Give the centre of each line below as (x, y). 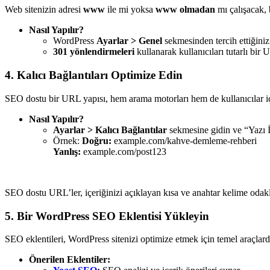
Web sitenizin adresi (44, 10)
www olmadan (185, 10)
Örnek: (67, 140)
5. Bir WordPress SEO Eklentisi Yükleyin (107, 216)
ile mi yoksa (130, 10)
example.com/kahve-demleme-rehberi (184, 140)
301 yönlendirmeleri (94, 52)
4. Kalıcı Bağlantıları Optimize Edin (94, 75)
